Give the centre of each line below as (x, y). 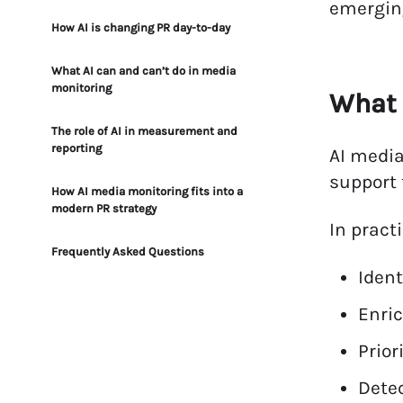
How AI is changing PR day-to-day (141, 27)
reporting (76, 148)
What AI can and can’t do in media (143, 71)
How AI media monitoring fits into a (147, 191)
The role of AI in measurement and (144, 131)
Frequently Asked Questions (128, 251)
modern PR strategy (104, 208)
